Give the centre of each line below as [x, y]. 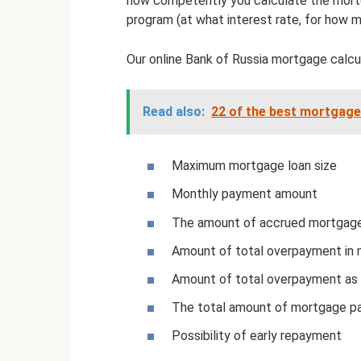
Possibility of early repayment [257, 336]
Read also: [174, 112]
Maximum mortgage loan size [254, 166]
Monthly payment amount [245, 194]
